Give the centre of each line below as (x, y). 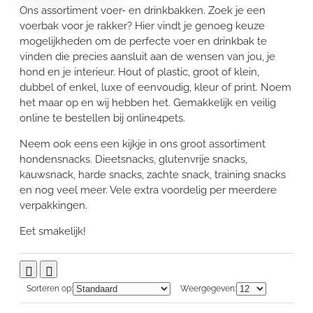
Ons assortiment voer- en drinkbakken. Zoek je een (143, 10)
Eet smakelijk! (53, 231)
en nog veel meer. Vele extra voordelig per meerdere (148, 190)
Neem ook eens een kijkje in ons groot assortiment (143, 144)
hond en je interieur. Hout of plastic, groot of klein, (139, 72)
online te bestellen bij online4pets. (102, 118)
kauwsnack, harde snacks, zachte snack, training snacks (153, 174)
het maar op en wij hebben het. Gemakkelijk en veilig (148, 102)
